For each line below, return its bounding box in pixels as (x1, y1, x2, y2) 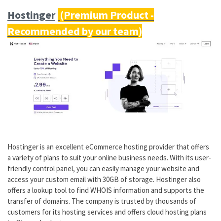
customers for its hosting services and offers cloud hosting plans (7, 207, 207, 217)
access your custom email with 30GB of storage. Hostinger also (7, 174, 201, 184)
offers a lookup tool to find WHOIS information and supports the (7, 185, 204, 195)
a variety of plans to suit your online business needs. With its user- (7, 152, 211, 162)
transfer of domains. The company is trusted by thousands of (7, 196, 196, 206)
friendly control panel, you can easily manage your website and (7, 163, 199, 173)
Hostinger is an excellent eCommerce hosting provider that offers (7, 142, 209, 151)
